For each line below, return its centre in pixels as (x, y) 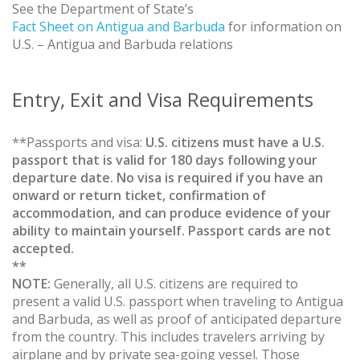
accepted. (43, 249)
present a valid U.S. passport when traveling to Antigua (178, 302)
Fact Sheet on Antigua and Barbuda (119, 27)
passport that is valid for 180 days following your (165, 160)
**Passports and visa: (79, 143)
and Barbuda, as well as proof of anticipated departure (177, 319)
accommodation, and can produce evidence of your (172, 213)
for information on (283, 27)
